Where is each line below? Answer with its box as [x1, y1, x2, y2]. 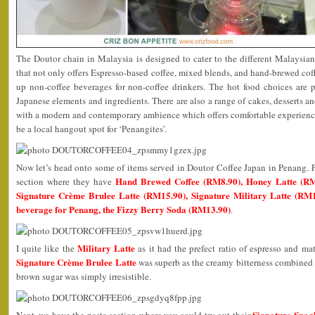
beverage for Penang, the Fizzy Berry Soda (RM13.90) [16, 202, 231, 216]
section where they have [16, 175, 115, 188]
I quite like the [16, 242, 77, 255]
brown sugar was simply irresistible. [16, 270, 151, 283]
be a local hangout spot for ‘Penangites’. [16, 122, 167, 135]
